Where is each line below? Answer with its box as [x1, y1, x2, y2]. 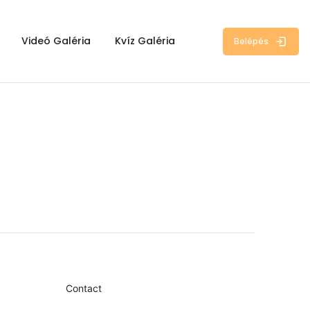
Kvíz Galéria [114, 34, 175, 48]
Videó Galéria [21, 34, 91, 48]
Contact [65, 282, 102, 295]
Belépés [234, 35, 268, 47]
